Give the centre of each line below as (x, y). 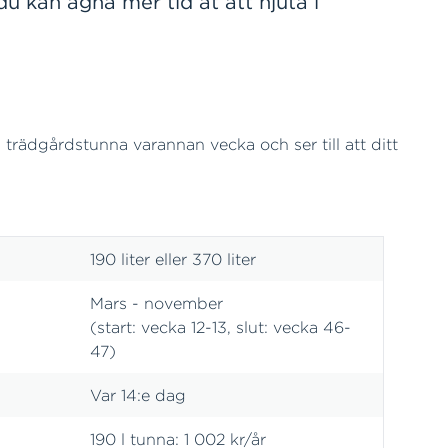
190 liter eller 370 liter (173, 259)
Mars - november (156, 303)
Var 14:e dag (138, 395)
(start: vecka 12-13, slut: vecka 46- (220, 327)
